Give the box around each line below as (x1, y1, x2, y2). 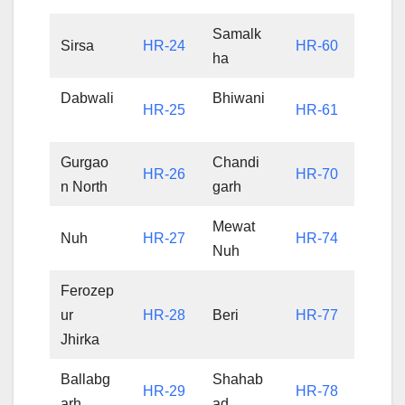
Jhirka (61, 331, 100, 347)
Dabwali (61, 89, 115, 106)
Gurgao (61, 154, 109, 170)
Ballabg (61, 371, 111, 387)
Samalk (212, 25, 262, 42)
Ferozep (61, 282, 115, 298)
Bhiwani (212, 89, 266, 106)
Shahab (212, 371, 264, 387)
